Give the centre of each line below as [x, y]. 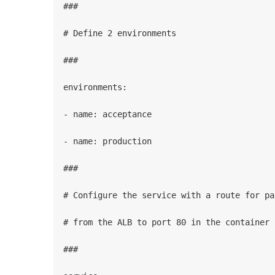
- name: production [107, 141]
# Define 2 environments [120, 33]
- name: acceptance [107, 114]
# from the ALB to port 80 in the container [166, 223]
